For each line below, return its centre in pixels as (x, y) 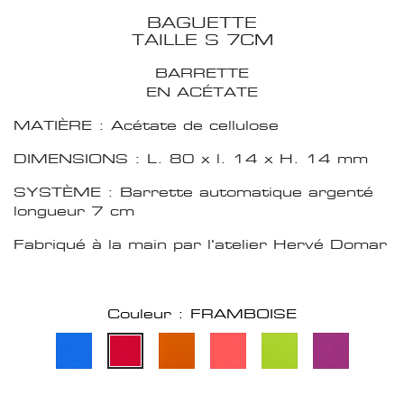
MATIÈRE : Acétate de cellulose (146, 125)
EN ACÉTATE (202, 92)
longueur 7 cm (74, 211)
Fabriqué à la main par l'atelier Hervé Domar (200, 244)
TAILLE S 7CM (202, 41)
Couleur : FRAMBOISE (202, 314)
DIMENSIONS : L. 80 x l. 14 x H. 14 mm (191, 159)
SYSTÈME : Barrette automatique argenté (193, 192)
